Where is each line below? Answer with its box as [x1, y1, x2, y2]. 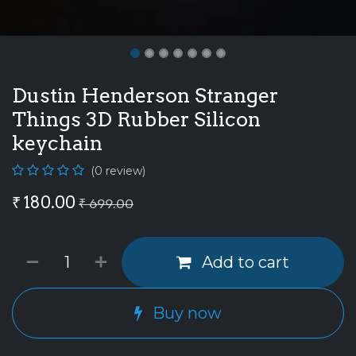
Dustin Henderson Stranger [12, 83, 278, 108]
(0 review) [91, 164, 145, 179]
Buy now [149, 304, 222, 323]
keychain [12, 131, 103, 156]
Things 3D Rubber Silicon [12, 107, 261, 132]
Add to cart [198, 253, 289, 273]
